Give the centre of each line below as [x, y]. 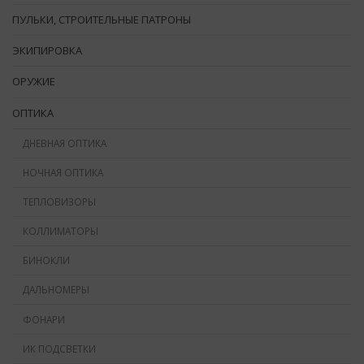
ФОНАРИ [43, 319]
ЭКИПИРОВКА [47, 51]
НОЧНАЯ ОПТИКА [63, 173]
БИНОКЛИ [46, 260]
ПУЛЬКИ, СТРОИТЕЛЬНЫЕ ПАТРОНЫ [102, 19]
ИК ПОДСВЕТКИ [59, 348]
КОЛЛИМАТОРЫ [60, 231]
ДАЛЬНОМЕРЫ [56, 290]
